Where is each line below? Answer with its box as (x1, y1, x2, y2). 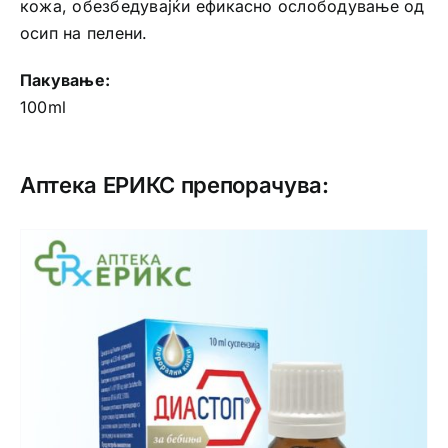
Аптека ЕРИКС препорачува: (19, 172, 329, 199)
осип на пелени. (19, 23, 148, 44)
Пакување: (19, 70, 111, 91)
